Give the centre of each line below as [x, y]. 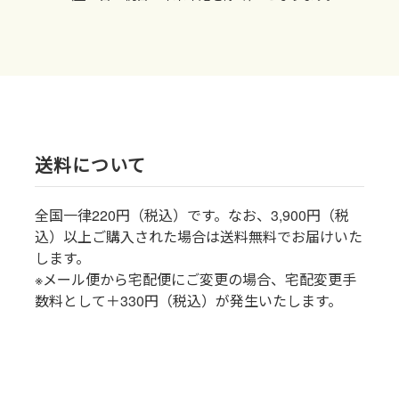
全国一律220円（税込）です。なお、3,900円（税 [192, 216]
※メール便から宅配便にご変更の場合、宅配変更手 [195, 280]
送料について [90, 165]
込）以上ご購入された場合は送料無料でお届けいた [199, 237]
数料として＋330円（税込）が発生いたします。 [188, 301]
